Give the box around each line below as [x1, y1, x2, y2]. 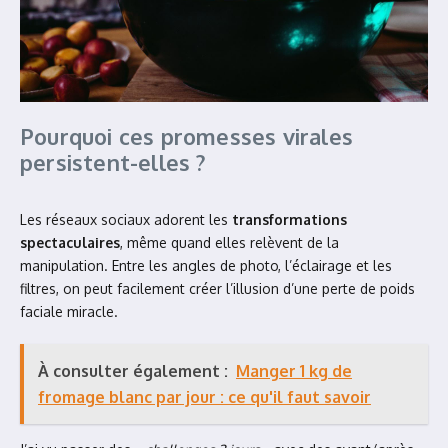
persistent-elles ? [20, 148, 207, 176]
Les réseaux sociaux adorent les [20, 211, 232, 228]
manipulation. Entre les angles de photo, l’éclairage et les [20, 257, 392, 274]
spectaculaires [20, 234, 120, 251]
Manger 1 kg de [236, 361, 352, 381]
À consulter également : [38, 361, 228, 381]
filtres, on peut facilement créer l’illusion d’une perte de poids [20, 280, 415, 297]
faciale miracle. [20, 303, 118, 320]
